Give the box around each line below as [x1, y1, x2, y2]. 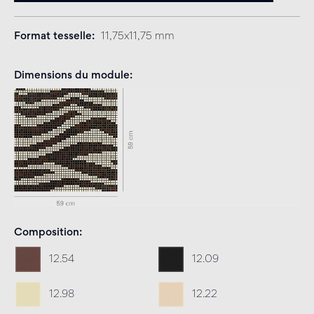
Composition [14, 227, 79, 238]
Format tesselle [14, 32, 92, 41]
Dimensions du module [14, 71, 130, 81]
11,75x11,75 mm [101, 32, 175, 41]
